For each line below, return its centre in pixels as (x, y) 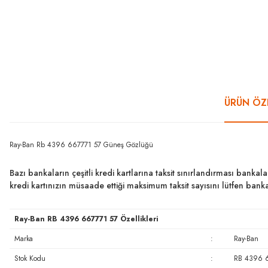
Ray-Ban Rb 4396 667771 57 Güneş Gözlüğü (81, 145)
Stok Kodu (30, 258)
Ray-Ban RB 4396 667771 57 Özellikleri (86, 219)
